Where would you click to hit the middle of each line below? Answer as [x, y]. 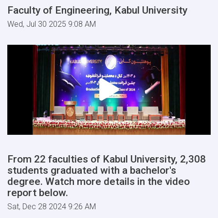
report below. [38, 192]
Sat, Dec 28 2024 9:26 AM [52, 206]
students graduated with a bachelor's [92, 170]
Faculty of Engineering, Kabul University [97, 10]
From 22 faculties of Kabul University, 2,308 [107, 159]
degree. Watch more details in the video [99, 181]
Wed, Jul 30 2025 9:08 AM [52, 24]
